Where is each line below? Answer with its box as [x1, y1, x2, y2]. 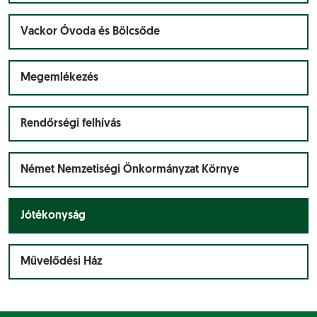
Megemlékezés [21, 72, 98, 83]
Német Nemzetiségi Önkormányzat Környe [21, 164, 239, 175]
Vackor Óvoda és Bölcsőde [21, 26, 160, 38]
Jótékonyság [21, 210, 86, 221]
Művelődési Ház [21, 256, 102, 267]
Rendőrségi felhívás [21, 118, 121, 129]
